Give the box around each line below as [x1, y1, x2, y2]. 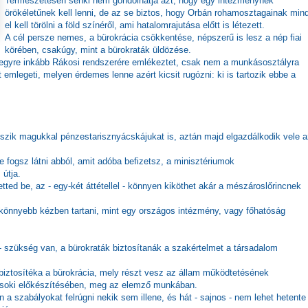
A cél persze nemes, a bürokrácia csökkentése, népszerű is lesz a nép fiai [5, 32, 302, 43]
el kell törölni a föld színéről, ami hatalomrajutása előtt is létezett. [5, 19, 265, 30]
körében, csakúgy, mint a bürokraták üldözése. [5, 44, 191, 55]
